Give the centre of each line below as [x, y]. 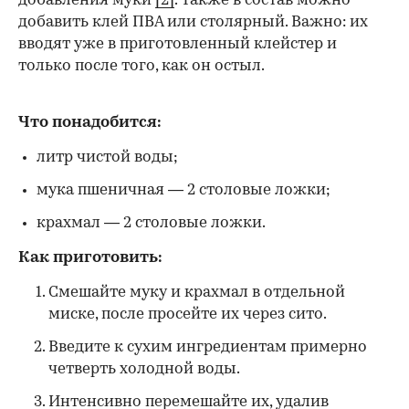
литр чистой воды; [107, 157]
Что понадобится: [90, 122]
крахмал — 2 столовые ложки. [151, 223]
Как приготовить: [90, 257]
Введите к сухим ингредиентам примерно [208, 347]
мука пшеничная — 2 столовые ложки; [184, 190]
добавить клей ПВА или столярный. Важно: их [193, 22]
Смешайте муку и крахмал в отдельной [197, 292]
